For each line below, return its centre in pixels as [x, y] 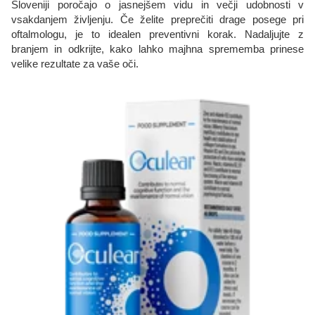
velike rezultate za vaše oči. [75, 64]
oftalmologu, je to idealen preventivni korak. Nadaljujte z [157, 34]
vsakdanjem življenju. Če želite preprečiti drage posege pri [157, 20]
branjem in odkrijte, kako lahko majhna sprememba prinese [157, 49]
